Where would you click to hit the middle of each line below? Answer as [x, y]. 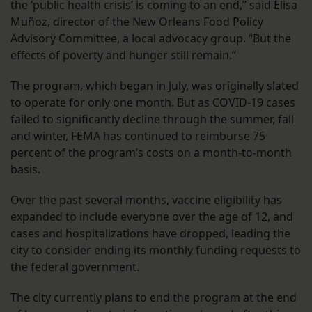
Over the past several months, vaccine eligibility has [146, 200]
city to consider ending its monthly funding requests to [156, 250]
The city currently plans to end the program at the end [154, 298]
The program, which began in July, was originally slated [155, 86]
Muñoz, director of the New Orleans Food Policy [137, 22]
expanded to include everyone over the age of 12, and [152, 217]
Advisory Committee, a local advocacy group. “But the [151, 39]
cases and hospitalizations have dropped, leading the [150, 234]
